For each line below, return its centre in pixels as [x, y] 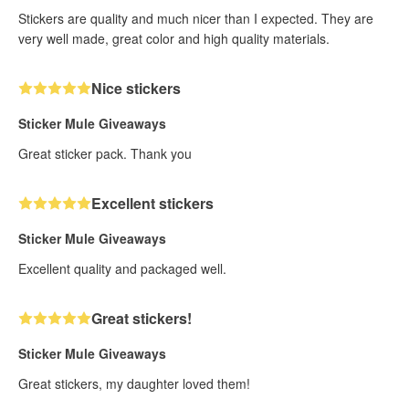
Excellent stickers [152, 203]
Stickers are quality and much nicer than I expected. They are [196, 18]
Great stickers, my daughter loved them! [134, 383]
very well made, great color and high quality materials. [174, 38]
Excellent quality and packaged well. [122, 268]
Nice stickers [136, 88]
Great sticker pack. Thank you [105, 153]
